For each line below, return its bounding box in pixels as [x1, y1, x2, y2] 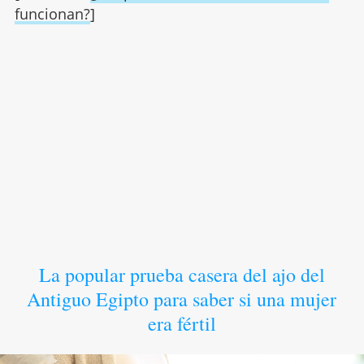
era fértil [147, 310, 216, 336]
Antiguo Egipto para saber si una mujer [27, 285, 337, 312]
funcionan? [14, 3, 90, 24]
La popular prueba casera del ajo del [38, 261, 325, 288]
